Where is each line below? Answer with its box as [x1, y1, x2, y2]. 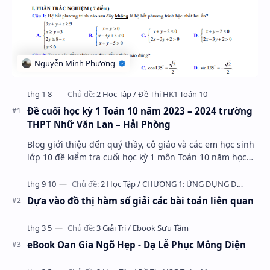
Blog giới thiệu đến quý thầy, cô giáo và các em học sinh [27, 139, 254, 150]
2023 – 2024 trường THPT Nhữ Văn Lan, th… [27, 164, 202, 175]
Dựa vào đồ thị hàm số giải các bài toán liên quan [27, 195, 254, 207]
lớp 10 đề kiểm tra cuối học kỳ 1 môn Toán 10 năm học [27, 151, 246, 163]
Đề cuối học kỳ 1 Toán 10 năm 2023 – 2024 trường [27, 105, 253, 117]
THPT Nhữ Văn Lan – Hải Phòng [27, 118, 171, 130]
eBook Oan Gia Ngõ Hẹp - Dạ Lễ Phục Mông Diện [27, 239, 246, 251]
